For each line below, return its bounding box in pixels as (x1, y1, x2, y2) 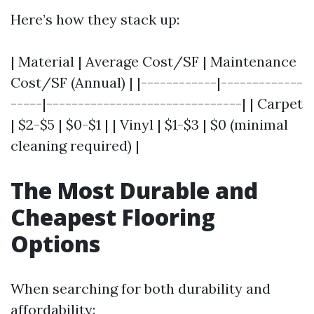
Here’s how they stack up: (11, 11, 179, 28)
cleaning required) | (11, 137, 139, 154)
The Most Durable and (11, 175, 258, 205)
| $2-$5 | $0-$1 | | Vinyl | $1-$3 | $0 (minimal (11, 116, 288, 133)
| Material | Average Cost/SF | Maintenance (11, 53, 296, 70)
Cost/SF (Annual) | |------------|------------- (11, 74, 303, 91)
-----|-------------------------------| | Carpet (11, 95, 303, 112)
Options (11, 228, 100, 259)
